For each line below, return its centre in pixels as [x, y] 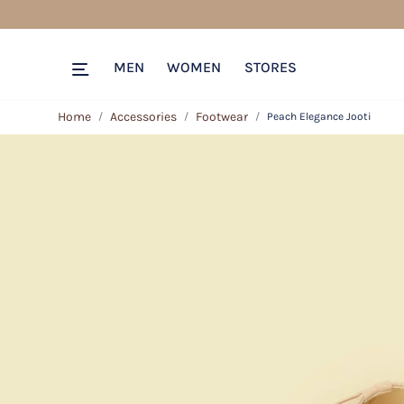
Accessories [143, 117]
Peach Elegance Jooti [319, 116]
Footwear [222, 117]
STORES [270, 67]
